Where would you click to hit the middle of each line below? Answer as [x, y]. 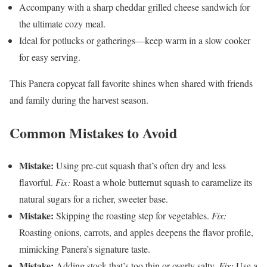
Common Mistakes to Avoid [93, 132]
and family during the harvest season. [79, 100]
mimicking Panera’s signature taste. [85, 249]
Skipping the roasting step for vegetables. [133, 215]
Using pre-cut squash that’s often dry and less [140, 165]
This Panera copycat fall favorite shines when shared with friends [131, 83]
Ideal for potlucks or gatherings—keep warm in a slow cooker [135, 41]
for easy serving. [50, 57]
